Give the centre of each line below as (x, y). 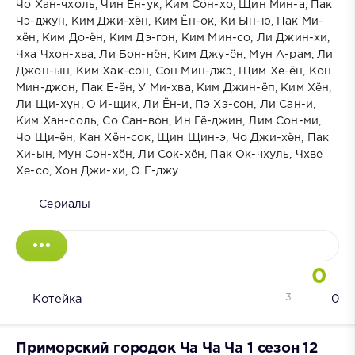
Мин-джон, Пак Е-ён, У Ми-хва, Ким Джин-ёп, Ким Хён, (174, 88)
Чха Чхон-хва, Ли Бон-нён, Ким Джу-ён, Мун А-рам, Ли (175, 55)
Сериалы (65, 205)
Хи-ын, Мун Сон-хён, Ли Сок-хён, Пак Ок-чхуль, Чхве (170, 155)
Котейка (57, 300)
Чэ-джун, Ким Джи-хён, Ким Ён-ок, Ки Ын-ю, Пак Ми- (170, 22)
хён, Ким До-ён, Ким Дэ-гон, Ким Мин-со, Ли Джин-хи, (173, 38)
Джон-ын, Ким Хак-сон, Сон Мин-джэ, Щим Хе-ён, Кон (174, 72)
